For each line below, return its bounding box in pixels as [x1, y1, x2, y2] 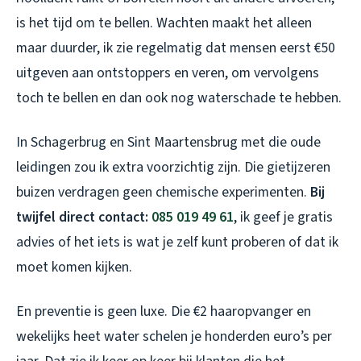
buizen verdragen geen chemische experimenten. [16, 181, 310, 202]
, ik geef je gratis [234, 206, 333, 227]
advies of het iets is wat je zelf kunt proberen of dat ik [16, 231, 338, 252]
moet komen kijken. [16, 256, 132, 277]
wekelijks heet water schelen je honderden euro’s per [16, 326, 332, 346]
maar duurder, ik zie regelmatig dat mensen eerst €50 [16, 37, 335, 58]
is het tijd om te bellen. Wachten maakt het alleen [16, 12, 312, 33]
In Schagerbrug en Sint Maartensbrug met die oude [16, 131, 321, 152]
